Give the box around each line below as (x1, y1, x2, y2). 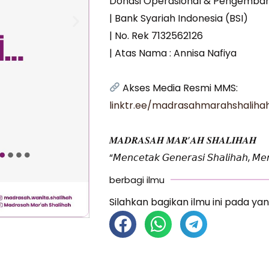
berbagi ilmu (109, 173, 165, 186)
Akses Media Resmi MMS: (120, 80, 238, 95)
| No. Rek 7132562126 (109, 28, 204, 43)
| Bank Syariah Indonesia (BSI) (109, 11, 249, 25)
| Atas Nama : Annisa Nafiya (109, 46, 237, 60)
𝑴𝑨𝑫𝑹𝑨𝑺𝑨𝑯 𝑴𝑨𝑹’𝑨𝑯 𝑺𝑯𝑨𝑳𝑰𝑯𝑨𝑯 (109, 133, 257, 147)
